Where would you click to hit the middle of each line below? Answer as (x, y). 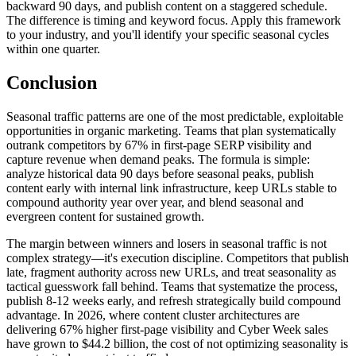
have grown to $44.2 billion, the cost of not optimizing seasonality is (177, 344)
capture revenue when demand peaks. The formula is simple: (158, 160)
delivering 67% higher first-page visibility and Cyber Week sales (167, 330)
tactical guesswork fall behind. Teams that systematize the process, (172, 287)
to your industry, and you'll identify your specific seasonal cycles (168, 35)
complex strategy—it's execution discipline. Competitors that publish (178, 258)
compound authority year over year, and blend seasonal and (155, 203)
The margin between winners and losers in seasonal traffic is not (166, 244)
